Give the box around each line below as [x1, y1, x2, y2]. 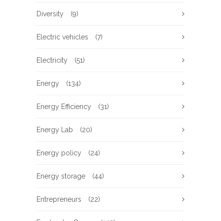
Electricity [37, 56, 68, 65]
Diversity [37, 10, 64, 18]
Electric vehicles [37, 33, 88, 41]
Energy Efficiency [37, 103, 91, 111]
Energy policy [37, 149, 81, 157]
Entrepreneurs [37, 195, 81, 204]
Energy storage [37, 172, 85, 181]
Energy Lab [37, 126, 73, 134]
